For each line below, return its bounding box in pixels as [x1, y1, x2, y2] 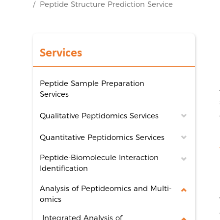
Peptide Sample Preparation [40, 79, 145, 88]
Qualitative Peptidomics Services [40, 111, 159, 120]
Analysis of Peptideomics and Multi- [40, 184, 172, 193]
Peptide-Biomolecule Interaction [40, 153, 159, 162]
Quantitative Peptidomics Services [40, 133, 165, 142]
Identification [40, 164, 88, 173]
